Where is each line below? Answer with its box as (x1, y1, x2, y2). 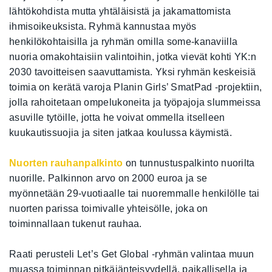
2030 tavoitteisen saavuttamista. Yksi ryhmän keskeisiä (9, 66, 256, 77)
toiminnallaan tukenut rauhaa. (9, 218, 142, 229)
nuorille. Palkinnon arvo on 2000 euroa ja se (9, 172, 208, 183)
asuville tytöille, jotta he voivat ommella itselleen (9, 112, 225, 123)
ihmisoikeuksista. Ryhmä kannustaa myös (9, 21, 197, 32)
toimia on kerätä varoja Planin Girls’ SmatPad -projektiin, (9, 81, 262, 92)
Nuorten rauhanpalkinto (9, 157, 123, 168)
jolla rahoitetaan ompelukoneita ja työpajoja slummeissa (9, 97, 261, 107)
